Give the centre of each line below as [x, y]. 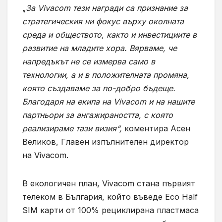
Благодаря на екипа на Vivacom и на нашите [109, 101]
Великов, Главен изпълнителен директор [106, 141]
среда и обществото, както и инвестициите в [110, 34]
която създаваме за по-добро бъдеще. [99, 88]
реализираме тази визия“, [73, 128]
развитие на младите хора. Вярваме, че [100, 48]
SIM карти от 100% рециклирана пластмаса [111, 210]
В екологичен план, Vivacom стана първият [109, 183]
